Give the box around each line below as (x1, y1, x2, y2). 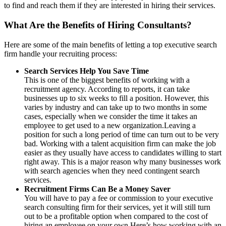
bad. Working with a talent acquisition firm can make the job (24, 139, 216, 148)
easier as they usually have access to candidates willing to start (24, 148, 221, 157)
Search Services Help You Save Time (24, 66, 149, 75)
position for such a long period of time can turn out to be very (24, 130, 219, 139)
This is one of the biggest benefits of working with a (24, 75, 190, 84)
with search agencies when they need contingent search (24, 166, 200, 175)
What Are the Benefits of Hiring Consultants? (4, 20, 192, 31)
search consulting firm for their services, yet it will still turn (24, 202, 210, 211)
